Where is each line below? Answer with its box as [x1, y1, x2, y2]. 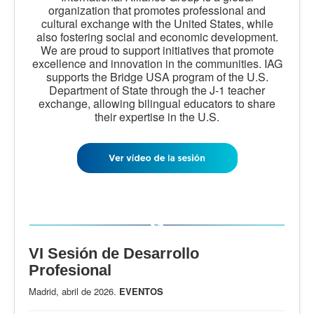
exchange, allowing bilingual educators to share [39, 95, 275, 111]
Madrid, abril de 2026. [29, 284, 119, 298]
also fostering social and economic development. [36, 28, 278, 45]
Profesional [29, 261, 111, 279]
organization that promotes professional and [48, 1, 266, 18]
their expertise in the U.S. [95, 108, 219, 125]
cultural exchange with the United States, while [41, 15, 273, 32]
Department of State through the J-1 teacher [49, 81, 265, 98]
